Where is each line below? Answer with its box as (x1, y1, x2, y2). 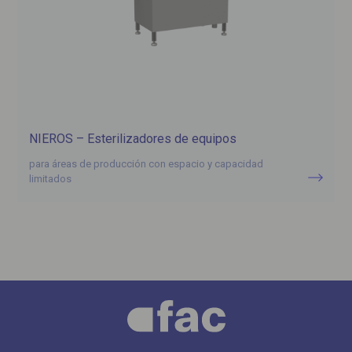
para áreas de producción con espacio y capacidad (29, 158, 264, 170)
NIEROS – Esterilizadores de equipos (29, 131, 237, 147)
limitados (29, 173, 72, 185)
